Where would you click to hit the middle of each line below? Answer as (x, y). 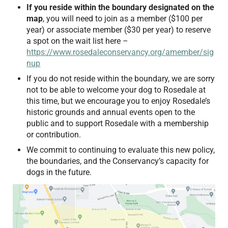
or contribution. (55, 134)
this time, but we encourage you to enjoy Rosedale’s (119, 101)
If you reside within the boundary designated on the (121, 8)
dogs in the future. (59, 172)
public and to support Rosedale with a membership (118, 123)
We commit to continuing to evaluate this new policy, (121, 150)
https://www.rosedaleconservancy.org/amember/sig (120, 52)
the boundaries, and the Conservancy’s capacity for (118, 161)
